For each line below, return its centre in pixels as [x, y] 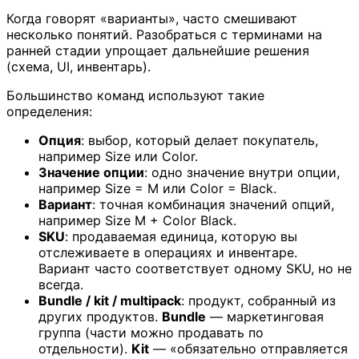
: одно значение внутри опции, [242, 172]
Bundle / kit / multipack [110, 300]
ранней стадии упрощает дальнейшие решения [158, 50]
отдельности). [85, 348]
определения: [49, 111]
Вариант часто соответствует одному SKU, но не [195, 268]
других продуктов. [100, 316]
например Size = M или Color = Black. [157, 188]
